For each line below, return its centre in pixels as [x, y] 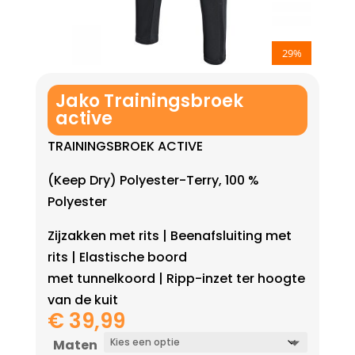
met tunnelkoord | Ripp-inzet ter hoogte [176, 279]
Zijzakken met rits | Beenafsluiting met [169, 236]
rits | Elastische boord [117, 258]
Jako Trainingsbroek [149, 101]
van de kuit [82, 300]
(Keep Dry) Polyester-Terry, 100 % [153, 181]
